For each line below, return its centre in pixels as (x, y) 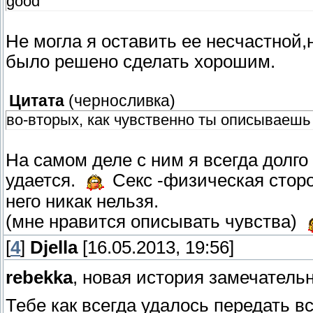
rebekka (39, 278)
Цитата (37, 101)
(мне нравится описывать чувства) (154, 222)
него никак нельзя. (82, 202)
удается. (43, 181)
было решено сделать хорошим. (140, 62)
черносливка (122, 101)
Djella (54, 248)
